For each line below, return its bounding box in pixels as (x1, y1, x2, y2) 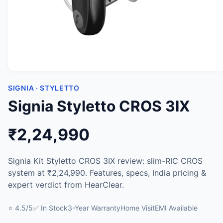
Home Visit (120, 204, 155, 212)
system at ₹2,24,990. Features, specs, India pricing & (8, 168, 206, 178)
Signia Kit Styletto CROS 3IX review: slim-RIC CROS (8, 156, 203, 166)
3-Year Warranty (68, 204, 120, 212)
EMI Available (155, 204, 198, 212)
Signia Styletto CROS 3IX (8, 97, 190, 115)
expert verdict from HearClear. (8, 180, 124, 190)
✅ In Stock (33, 204, 68, 212)
